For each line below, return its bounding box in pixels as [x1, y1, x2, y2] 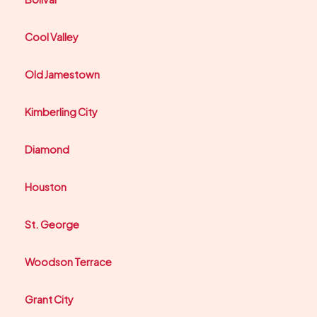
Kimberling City [25, 105, 98, 118]
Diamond [25, 142, 69, 156]
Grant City [25, 292, 74, 306]
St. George [25, 217, 79, 231]
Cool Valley [25, 30, 79, 43]
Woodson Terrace [25, 255, 112, 268]
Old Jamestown [25, 67, 100, 81]
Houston [25, 180, 67, 193]
